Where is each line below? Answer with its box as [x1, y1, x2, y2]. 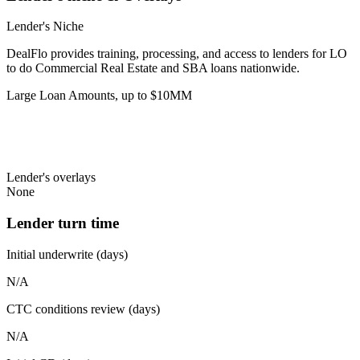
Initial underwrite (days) [6, 247, 128, 261]
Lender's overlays [6, 170, 96, 185]
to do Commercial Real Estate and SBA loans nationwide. [6, 61, 300, 76]
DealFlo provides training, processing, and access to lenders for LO [6, 47, 347, 61]
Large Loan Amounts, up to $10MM [6, 88, 192, 103]
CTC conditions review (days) [6, 301, 160, 316]
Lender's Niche [6, 19, 84, 34]
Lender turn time [6, 215, 119, 232]
